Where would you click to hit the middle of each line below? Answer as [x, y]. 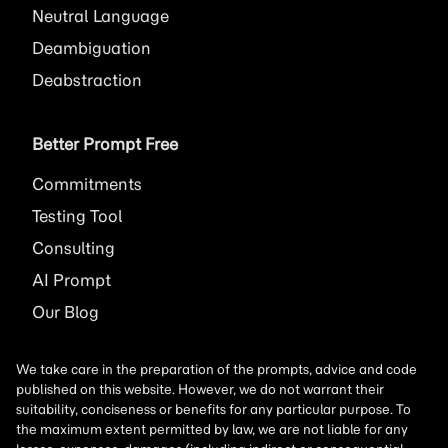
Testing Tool [77, 215]
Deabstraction [87, 79]
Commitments [87, 183]
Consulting [73, 247]
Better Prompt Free [105, 143]
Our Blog [65, 311]
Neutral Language [100, 15]
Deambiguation [91, 47]
